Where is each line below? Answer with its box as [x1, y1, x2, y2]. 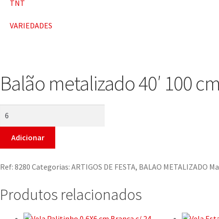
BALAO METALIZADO [139, 162, 208, 172]
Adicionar [11, 132, 44, 142]
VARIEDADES [10, 21, 52, 31]
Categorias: [32, 162, 70, 172]
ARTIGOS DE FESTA [71, 162, 135, 172]
